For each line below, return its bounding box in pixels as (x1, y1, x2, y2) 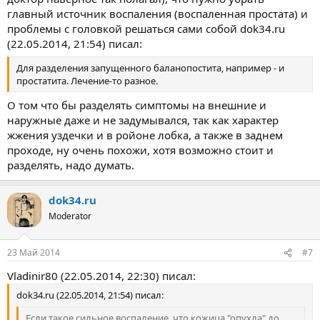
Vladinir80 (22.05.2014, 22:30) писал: (7, 269, 196, 283)
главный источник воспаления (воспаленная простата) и (7, 6, 308, 21)
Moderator (49, 209, 91, 222)
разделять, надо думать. (7, 157, 134, 172)
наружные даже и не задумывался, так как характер (7, 112, 279, 127)
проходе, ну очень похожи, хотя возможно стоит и (7, 142, 274, 157)
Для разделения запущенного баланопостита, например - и (16, 61, 284, 74)
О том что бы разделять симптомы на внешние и (7, 97, 266, 112)
